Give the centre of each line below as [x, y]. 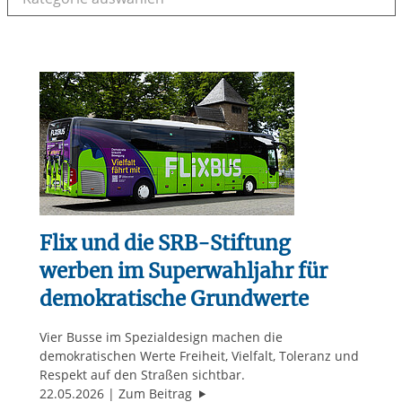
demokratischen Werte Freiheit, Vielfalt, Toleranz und [199, 356]
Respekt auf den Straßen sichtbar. [142, 375]
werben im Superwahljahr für [183, 271]
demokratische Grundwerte [174, 299]
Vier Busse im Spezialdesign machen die [161, 337]
